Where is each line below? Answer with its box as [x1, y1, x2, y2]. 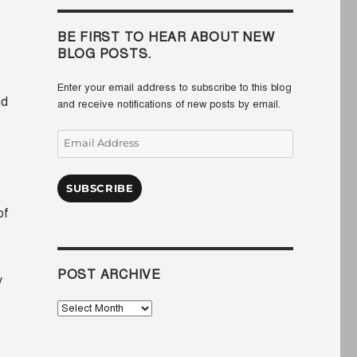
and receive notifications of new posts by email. [57, 98, 280, 112]
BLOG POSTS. [57, 46, 153, 63]
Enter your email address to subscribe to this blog [57, 81, 292, 95]
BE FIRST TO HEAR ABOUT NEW [57, 29, 275, 46]
